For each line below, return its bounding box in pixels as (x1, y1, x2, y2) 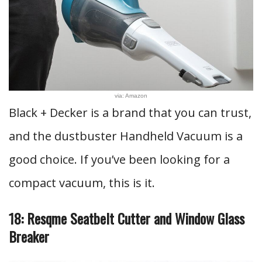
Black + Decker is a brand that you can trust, (9, 105, 251, 120)
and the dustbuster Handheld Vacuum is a (9, 128, 243, 144)
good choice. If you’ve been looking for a (9, 151, 230, 167)
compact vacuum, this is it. (9, 175, 155, 191)
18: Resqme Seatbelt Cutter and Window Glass (9, 208, 244, 229)
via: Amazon (115, 92, 147, 99)
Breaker (9, 226, 49, 247)
